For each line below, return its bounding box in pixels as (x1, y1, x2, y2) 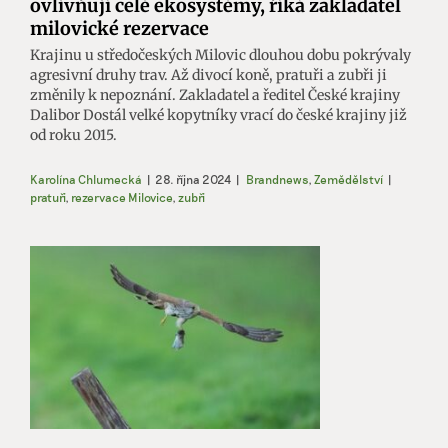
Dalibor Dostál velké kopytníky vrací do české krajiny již (30, 105, 407, 124)
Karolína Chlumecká (30, 171, 142, 186)
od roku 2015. (30, 125, 117, 144)
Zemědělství (314, 171, 383, 186)
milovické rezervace (30, 16, 209, 40)
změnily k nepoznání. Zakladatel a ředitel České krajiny (30, 85, 400, 104)
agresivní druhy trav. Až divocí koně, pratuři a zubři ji (30, 65, 387, 84)
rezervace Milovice (71, 189, 172, 204)
